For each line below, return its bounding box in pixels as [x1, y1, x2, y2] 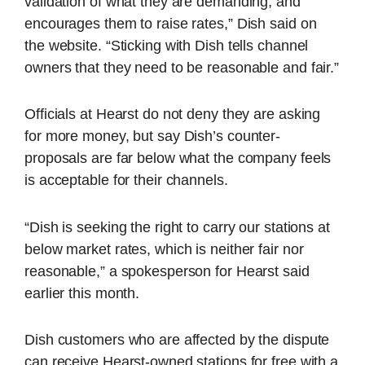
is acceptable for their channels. [24, 172, 228, 189]
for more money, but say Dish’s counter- [24, 128, 281, 145]
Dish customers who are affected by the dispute [24, 332, 330, 349]
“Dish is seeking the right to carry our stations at [24, 218, 330, 235]
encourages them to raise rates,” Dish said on [24, 15, 317, 32]
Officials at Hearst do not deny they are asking [24, 106, 321, 123]
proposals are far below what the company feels [24, 150, 332, 167]
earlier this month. [24, 284, 140, 301]
